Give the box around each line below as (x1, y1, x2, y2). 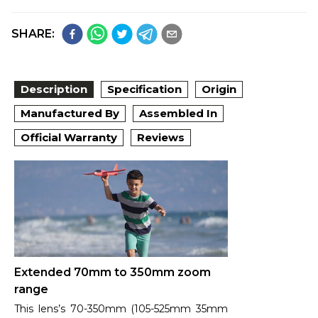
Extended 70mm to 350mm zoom (14, 265, 211, 279)
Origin (202, 82, 236, 97)
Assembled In (139, 106, 217, 121)
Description (21, 82, 87, 97)
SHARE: (11, 27, 55, 41)
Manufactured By (21, 106, 119, 121)
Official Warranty (21, 131, 117, 145)
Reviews (137, 131, 185, 145)
